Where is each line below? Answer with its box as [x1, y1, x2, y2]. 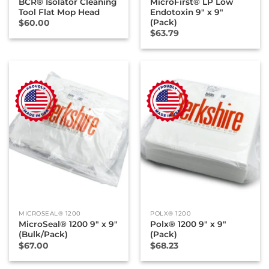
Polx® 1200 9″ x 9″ [150, 219, 227, 229]
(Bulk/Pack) [19, 229, 68, 240]
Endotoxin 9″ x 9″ [150, 7, 224, 17]
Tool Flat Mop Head [19, 7, 100, 17]
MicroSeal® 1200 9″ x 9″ [19, 219, 118, 229]
